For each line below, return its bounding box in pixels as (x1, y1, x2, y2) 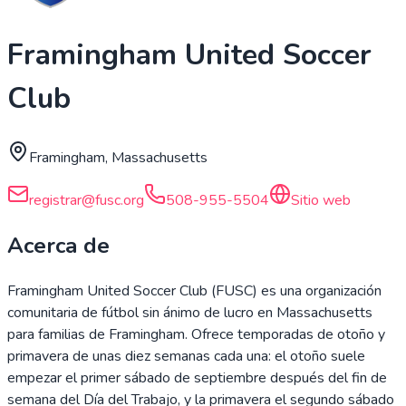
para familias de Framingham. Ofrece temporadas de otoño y (7, 324, 385, 344)
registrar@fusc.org (29, 189, 144, 210)
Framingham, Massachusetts (29, 147, 208, 168)
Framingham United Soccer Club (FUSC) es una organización (7, 280, 382, 301)
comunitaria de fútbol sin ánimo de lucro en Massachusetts (7, 302, 372, 323)
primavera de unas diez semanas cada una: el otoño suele (7, 345, 365, 366)
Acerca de (7, 230, 110, 260)
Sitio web (291, 189, 351, 210)
